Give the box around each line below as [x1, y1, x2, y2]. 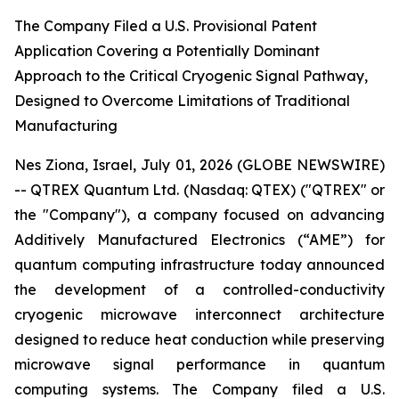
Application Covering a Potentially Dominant [14, 42, 320, 60]
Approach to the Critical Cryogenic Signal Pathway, [14, 67, 368, 85]
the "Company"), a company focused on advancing [14, 206, 385, 224]
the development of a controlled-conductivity [14, 281, 385, 298]
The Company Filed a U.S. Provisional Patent [14, 17, 317, 35]
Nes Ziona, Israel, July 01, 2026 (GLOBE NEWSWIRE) [14, 156, 385, 174]
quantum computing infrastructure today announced [14, 256, 385, 273]
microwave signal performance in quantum [14, 355, 385, 373]
